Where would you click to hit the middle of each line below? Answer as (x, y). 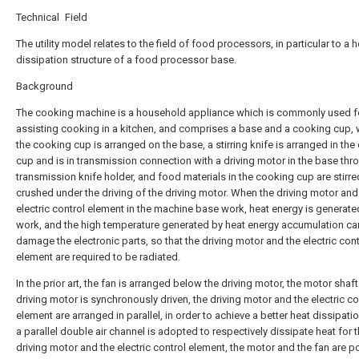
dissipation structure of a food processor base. (126, 60)
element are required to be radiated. (98, 257)
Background (44, 86)
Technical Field (52, 17)
